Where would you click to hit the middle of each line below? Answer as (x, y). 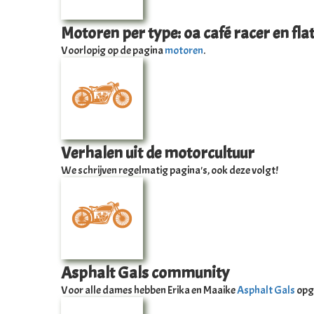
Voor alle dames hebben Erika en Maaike (149, 291)
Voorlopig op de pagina (112, 51)
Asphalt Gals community (145, 273)
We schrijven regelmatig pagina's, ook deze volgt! (170, 171)
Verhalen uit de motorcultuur (158, 153)
